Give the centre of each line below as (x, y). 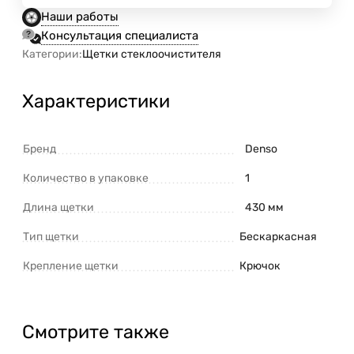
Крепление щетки (71, 265)
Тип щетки (51, 236)
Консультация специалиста (120, 36)
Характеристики (96, 101)
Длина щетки (58, 207)
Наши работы (80, 17)
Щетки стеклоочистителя (152, 54)
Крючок (260, 265)
